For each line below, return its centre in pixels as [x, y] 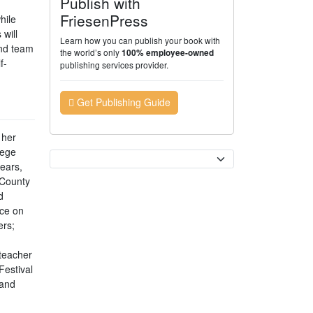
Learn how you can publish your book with [140, 40]
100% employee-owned [168, 53]
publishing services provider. [115, 65]
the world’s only [91, 52]
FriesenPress [104, 20]
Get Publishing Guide [122, 102]
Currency [70, 155]
